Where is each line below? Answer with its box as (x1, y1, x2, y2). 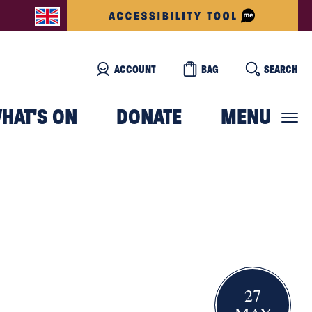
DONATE (116, 104, 182, 131)
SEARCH (264, 62, 298, 76)
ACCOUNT (114, 62, 156, 76)
